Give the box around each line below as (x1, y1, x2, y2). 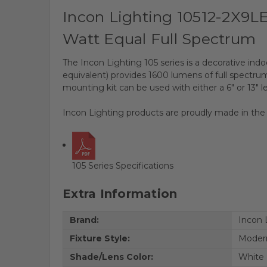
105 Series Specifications (72, 160, 174, 171)
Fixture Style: (69, 233, 130, 244)
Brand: (69, 215, 99, 225)
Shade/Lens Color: (69, 252, 153, 262)
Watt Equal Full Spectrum (63, 29, 256, 48)
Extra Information (63, 186, 178, 201)
